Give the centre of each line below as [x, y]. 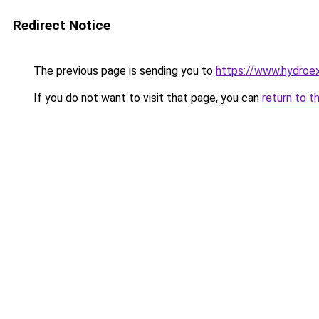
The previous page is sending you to [123, 71]
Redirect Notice [62, 25]
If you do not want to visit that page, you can [146, 98]
